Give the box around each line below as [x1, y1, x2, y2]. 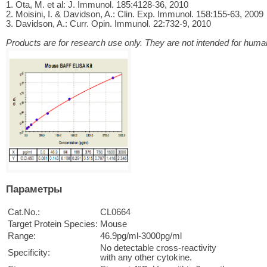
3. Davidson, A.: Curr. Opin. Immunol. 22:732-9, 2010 [6, 18, 211, 29]
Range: [8, 231, 36, 241]
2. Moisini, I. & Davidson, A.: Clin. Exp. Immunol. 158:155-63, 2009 [6, 9, 263, 19]
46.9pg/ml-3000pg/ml [100, 231, 182, 241]
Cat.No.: [8, 207, 40, 217]
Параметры [6, 182, 63, 195]
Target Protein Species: [8, 219, 98, 229]
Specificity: [8, 247, 50, 257]
